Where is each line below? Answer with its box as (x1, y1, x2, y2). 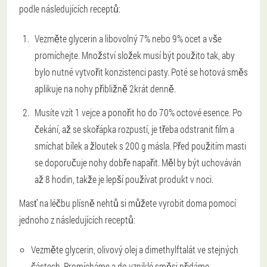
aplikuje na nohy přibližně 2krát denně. (35, 82, 176, 95)
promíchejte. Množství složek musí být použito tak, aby (35, 49, 235, 62)
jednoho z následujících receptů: (19, 213, 135, 226)
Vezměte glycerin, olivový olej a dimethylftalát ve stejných (31, 243, 238, 256)
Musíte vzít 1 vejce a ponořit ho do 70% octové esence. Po (35, 106, 242, 119)
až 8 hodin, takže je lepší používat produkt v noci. (35, 173, 213, 186)
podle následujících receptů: (19, 2, 120, 15)
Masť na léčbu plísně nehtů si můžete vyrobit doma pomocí (19, 197, 236, 210)
